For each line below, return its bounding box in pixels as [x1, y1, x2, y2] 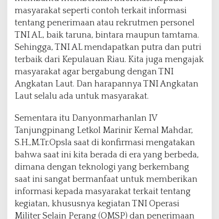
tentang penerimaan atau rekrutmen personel [15, 18, 195, 28]
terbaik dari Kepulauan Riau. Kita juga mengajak [15, 55, 204, 65]
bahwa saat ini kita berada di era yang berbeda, [15, 150, 199, 160]
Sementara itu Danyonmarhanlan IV [15, 113, 157, 124]
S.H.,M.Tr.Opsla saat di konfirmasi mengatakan [15, 138, 195, 148]
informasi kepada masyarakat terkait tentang [15, 187, 191, 197]
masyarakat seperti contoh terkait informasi [15, 6, 187, 16]
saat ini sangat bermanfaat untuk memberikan [15, 175, 197, 185]
